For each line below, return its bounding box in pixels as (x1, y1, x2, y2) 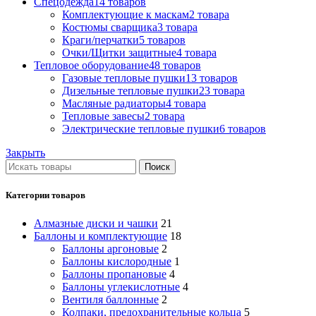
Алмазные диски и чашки (34, 217, 158, 229)
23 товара (199, 85, 245, 97)
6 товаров (219, 123, 266, 135)
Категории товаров (6, 190, 85, 201)
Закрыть (6, 147, 45, 159)
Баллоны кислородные (62, 255, 171, 267)
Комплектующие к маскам (62, 8, 189, 21)
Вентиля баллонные (62, 293, 159, 305)
